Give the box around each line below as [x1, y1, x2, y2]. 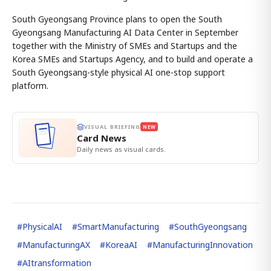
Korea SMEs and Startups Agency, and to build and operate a [12, 53, 253, 65]
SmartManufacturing [77, 221, 159, 232]
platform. [12, 80, 48, 91]
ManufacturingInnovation [152, 239, 253, 250]
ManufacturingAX [22, 239, 90, 250]
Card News [77, 132, 126, 144]
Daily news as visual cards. [77, 145, 166, 154]
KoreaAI [105, 239, 137, 250]
